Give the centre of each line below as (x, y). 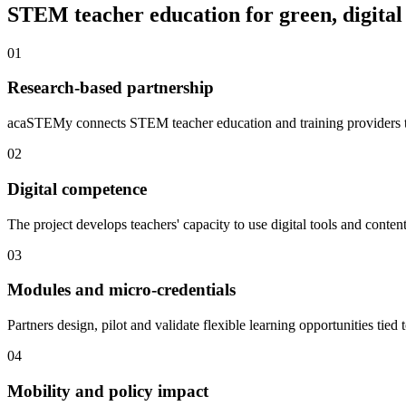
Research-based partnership (111, 88)
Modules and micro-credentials (121, 290)
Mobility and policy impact (108, 391)
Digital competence (77, 188)
